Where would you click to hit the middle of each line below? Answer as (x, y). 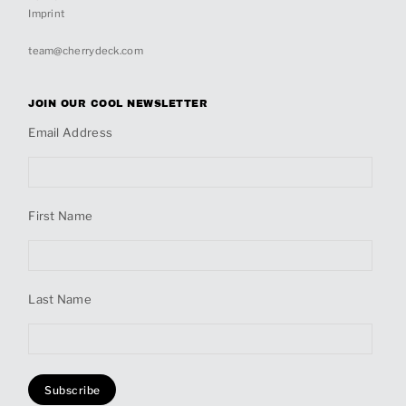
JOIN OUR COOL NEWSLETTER (118, 104)
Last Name (60, 300)
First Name (61, 216)
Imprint (47, 14)
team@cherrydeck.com (86, 51)
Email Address (71, 133)
